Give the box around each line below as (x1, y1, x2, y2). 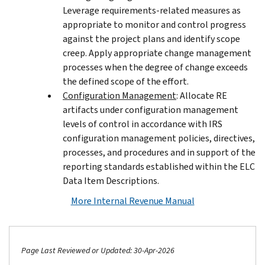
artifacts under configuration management (63, 103, 238, 116)
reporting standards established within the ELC (63, 160, 255, 173)
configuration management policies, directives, (63, 131, 255, 144)
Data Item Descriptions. (63, 174, 159, 187)
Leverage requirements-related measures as (63, 4, 241, 17)
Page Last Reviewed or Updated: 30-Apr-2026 (21, 244, 174, 256)
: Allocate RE (176, 89, 227, 102)
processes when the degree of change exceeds (63, 60, 248, 73)
